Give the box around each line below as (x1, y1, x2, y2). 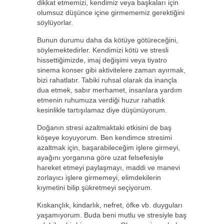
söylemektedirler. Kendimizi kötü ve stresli (37, 46, 168, 54)
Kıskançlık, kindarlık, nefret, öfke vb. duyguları (37, 201, 182, 209)
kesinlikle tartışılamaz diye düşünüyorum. (37, 106, 167, 114)
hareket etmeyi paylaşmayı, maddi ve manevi (37, 163, 180, 171)
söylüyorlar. (37, 18, 73, 26)
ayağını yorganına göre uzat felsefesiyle (37, 153, 163, 161)
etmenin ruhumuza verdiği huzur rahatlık (37, 96, 165, 104)
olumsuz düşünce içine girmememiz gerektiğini (37, 8, 184, 16)
